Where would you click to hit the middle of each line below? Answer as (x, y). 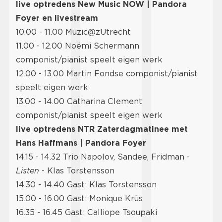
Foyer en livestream (57, 18)
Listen (28, 171)
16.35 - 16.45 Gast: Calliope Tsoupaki (86, 213)
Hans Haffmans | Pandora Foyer (81, 143)
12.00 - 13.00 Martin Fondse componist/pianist (107, 74)
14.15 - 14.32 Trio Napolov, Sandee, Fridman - (103, 157)
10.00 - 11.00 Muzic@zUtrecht (75, 32)
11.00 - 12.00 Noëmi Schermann (78, 46)
